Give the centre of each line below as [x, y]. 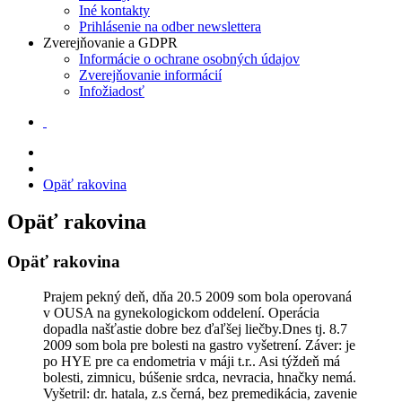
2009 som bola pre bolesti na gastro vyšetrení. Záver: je [199, 345]
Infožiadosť [112, 91]
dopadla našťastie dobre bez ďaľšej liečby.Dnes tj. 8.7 [195, 329]
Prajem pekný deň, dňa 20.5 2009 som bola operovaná [197, 297]
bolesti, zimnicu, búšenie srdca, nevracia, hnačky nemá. [200, 378]
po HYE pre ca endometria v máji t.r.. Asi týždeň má [192, 362]
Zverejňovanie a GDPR [110, 42]
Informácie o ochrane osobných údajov [189, 58]
